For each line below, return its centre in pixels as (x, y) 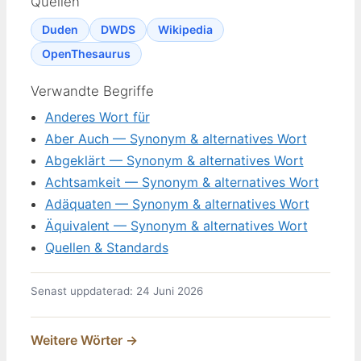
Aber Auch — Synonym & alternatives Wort (176, 138)
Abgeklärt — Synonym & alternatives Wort (174, 160)
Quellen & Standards (106, 247)
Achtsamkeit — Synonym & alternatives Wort (182, 182)
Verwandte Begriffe (92, 91)
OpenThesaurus (86, 53)
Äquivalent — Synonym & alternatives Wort (176, 225)
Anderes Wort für (97, 116)
